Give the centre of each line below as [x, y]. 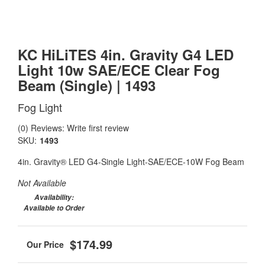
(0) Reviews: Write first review [73, 128]
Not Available [42, 183]
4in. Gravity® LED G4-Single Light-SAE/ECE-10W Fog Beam [131, 161]
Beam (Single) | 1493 [87, 85]
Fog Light [40, 107]
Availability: [54, 197]
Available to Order [54, 208]
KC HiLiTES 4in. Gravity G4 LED [126, 54]
